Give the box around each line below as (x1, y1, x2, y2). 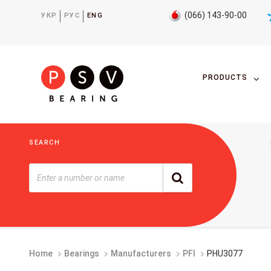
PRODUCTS (203, 73, 248, 82)
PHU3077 (207, 248, 243, 258)
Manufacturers (111, 248, 171, 258)
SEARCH (29, 138, 60, 146)
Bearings (64, 248, 99, 258)
